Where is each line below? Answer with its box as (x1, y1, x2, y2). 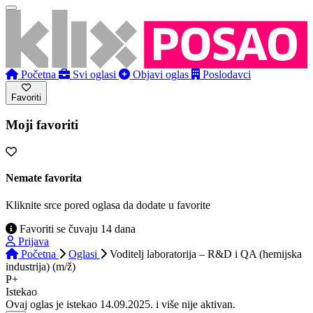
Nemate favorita (6, 172, 82, 184)
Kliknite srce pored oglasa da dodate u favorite (6, 199, 210, 212)
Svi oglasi (73, 68, 116, 80)
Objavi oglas (133, 68, 189, 80)
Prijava (18, 235, 49, 248)
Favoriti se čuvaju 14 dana (17, 223, 136, 235)
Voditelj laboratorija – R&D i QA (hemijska (110, 248, 302, 261)
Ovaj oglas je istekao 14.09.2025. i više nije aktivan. (6, 298, 235, 311)
